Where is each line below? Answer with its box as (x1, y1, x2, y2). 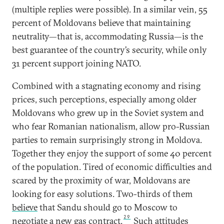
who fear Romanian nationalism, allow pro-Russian (12, 120, 210, 132)
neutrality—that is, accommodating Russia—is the (12, 30, 203, 42)
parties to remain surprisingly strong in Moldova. (12, 134, 202, 145)
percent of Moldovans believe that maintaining (12, 17, 190, 28)
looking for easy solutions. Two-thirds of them (12, 188, 192, 199)
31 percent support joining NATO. (12, 57, 141, 69)
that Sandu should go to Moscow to (37, 201, 177, 213)
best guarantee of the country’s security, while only (12, 44, 207, 55)
